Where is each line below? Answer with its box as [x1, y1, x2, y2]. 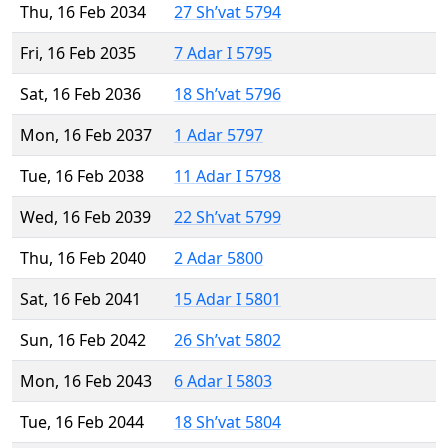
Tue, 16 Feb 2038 [20, 165, 144, 188]
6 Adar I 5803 [174, 370, 272, 393]
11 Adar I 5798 [174, 165, 281, 188]
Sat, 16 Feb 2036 [20, 83, 141, 106]
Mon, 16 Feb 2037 [20, 124, 152, 147]
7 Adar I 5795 [174, 42, 272, 65]
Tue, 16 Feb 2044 [20, 411, 144, 434]
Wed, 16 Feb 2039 [20, 206, 151, 229]
